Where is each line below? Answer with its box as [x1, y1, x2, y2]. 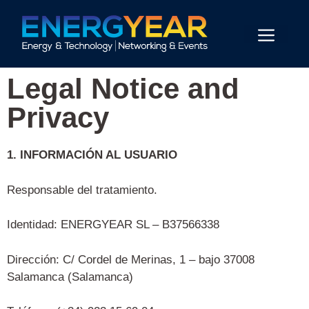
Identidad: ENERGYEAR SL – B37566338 [7, 218, 219, 232]
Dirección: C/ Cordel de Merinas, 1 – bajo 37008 [7, 252, 255, 266]
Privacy [7, 101, 109, 134]
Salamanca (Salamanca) [7, 270, 133, 283]
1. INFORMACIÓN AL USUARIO [7, 148, 177, 162]
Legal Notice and [7, 72, 239, 106]
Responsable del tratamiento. [7, 183, 157, 197]
